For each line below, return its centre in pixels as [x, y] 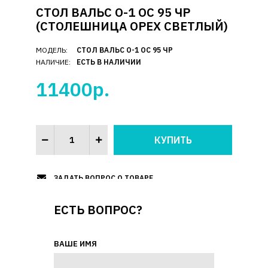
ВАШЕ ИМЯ [75, 244]
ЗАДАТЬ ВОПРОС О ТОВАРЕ [103, 178]
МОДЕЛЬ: [52, 50]
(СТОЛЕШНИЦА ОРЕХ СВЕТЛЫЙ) [132, 26]
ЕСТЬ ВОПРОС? [98, 210]
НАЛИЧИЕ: [53, 62]
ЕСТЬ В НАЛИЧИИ [109, 62]
